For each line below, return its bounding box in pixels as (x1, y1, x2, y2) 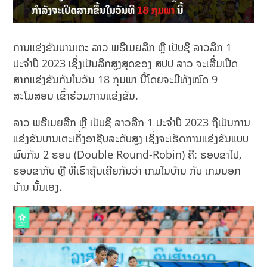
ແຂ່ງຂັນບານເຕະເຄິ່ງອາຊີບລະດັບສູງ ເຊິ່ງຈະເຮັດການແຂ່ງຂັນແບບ (13, 131, 249, 146)
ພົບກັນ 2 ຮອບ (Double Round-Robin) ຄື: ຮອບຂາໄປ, (13, 147, 242, 162)
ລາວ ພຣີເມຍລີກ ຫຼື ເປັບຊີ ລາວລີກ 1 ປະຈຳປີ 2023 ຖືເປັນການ (13, 115, 251, 130)
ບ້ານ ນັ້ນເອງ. (13, 179, 63, 194)
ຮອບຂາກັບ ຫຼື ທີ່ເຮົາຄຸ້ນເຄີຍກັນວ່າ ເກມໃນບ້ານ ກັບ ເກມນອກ (13, 163, 241, 178)
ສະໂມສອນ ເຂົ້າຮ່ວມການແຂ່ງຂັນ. (13, 88, 139, 103)
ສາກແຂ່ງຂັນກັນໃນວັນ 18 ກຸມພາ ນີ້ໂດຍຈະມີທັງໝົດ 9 (13, 72, 218, 87)
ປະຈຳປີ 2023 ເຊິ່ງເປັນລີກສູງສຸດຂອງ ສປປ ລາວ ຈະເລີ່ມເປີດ (13, 56, 238, 71)
